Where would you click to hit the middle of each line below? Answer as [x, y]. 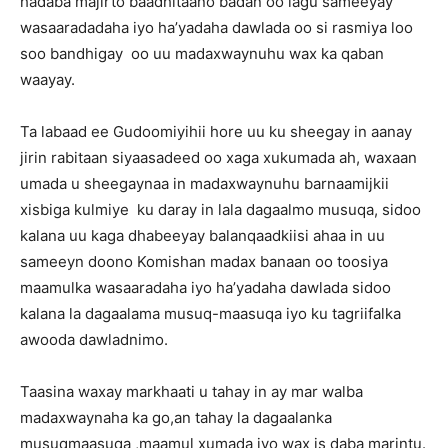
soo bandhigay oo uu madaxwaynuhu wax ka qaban [202, 53]
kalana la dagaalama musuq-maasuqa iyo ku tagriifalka [210, 313]
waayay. [47, 79]
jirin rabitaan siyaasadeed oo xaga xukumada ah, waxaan [218, 157]
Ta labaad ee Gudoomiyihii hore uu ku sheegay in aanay [216, 131]
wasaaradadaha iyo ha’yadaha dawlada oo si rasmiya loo [216, 27]
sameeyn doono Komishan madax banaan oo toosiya [204, 261]
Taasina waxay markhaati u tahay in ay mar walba [191, 391]
